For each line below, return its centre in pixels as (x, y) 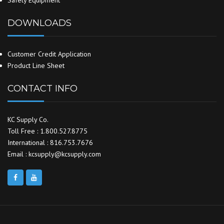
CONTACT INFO (42, 89)
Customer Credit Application (49, 54)
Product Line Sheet (36, 66)
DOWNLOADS (39, 23)
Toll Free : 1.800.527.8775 (47, 131)
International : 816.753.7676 (50, 143)
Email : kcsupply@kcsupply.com (54, 154)
